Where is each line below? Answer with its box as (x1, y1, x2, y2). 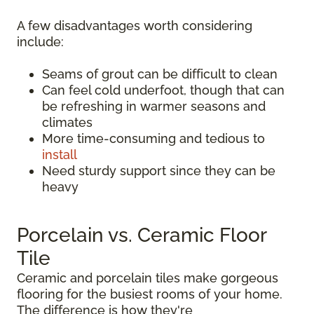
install (42, 147, 77, 163)
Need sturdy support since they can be (42, 163, 275, 179)
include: (17, 34, 64, 50)
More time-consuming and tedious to (42, 131, 265, 146)
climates (42, 115, 93, 130)
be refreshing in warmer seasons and (42, 99, 266, 114)
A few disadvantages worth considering (17, 18, 252, 34)
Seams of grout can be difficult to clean (42, 67, 278, 82)
